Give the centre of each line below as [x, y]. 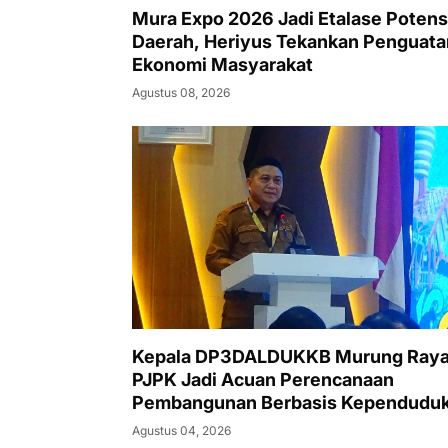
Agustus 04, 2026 [181, 431]
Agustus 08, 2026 [181, 92]
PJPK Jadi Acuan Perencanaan [263, 380]
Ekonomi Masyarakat [222, 64]
